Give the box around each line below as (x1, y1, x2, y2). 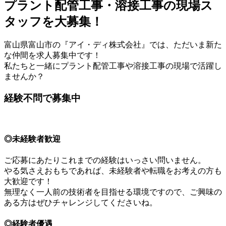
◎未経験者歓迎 (4, 134, 61, 143)
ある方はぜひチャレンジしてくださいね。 (4, 198, 157, 207)
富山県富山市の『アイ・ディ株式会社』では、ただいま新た (4, 40, 222, 49)
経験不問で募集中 (4, 92, 81, 103)
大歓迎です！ (4, 177, 52, 186)
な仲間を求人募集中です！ (4, 50, 101, 60)
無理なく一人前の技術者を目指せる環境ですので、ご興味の (4, 187, 222, 196)
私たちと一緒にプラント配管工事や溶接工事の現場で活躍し (4, 61, 222, 70)
